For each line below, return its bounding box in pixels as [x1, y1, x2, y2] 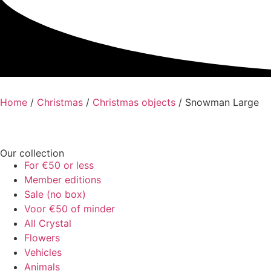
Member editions [24, 173, 101, 186]
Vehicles [24, 246, 62, 258]
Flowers [24, 231, 60, 244]
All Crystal [24, 217, 71, 229]
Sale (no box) [24, 188, 86, 200]
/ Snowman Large [175, 96, 259, 108]
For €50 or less [24, 158, 94, 171]
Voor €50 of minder [24, 202, 115, 215]
